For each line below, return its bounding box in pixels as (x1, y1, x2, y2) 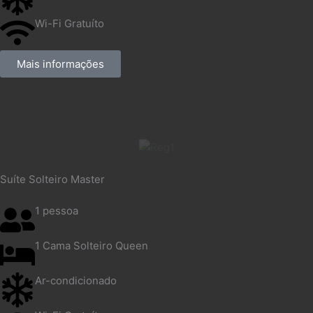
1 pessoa (35, 204, 78, 218)
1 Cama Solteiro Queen (35, 239, 148, 253)
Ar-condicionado (35, 274, 117, 288)
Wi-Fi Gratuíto (35, 17, 104, 31)
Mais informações (17, 57, 104, 71)
